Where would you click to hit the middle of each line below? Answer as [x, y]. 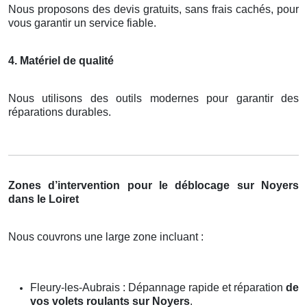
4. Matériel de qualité [61, 60]
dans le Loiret [44, 199]
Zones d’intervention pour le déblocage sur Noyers [153, 185]
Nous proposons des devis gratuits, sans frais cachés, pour [153, 9]
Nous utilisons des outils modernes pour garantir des [153, 98]
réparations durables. [60, 112]
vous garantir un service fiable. [82, 23]
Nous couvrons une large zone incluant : [106, 236]
